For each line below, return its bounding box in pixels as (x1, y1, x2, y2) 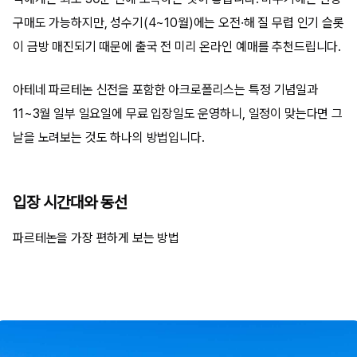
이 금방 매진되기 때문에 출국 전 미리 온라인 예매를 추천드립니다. (13, 39, 342, 54)
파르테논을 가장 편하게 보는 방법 (13, 230, 180, 245)
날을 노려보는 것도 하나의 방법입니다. (13, 130, 205, 145)
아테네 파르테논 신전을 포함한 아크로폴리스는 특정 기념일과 (13, 82, 318, 97)
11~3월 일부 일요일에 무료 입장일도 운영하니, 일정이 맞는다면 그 (13, 106, 343, 121)
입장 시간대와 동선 (13, 193, 127, 212)
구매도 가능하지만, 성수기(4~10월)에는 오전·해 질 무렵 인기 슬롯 (13, 15, 344, 30)
